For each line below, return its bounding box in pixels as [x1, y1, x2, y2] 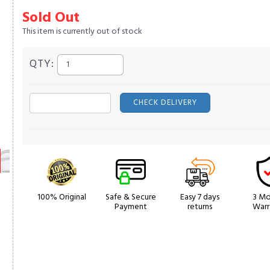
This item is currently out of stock [22, 25, 143, 39]
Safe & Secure [105, 190, 157, 204]
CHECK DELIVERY [133, 96, 198, 109]
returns [187, 200, 213, 214]
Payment [115, 200, 148, 214]
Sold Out [22, 7, 80, 30]
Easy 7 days [180, 190, 220, 204]
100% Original [37, 190, 86, 204]
